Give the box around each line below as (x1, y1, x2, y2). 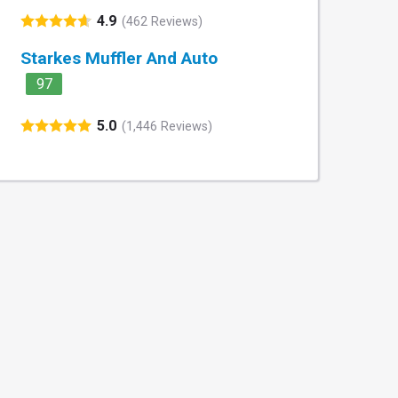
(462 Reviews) (122, 13, 203, 29)
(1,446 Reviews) (122, 118, 212, 134)
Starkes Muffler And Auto (20, 48, 218, 69)
